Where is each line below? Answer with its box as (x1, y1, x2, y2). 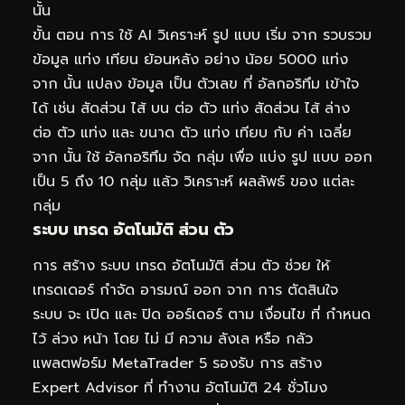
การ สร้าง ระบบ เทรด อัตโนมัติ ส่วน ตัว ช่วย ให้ (33, 254, 330, 277)
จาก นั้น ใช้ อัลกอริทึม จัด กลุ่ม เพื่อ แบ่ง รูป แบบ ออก (33, 146, 372, 169)
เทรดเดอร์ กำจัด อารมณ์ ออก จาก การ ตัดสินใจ (33, 278, 338, 301)
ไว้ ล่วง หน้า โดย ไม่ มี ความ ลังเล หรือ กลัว (33, 327, 313, 350)
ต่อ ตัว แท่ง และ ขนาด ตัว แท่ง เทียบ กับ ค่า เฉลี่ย (33, 122, 352, 145)
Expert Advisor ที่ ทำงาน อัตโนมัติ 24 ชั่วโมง (33, 376, 327, 399)
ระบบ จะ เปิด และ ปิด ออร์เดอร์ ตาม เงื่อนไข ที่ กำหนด (33, 303, 371, 325)
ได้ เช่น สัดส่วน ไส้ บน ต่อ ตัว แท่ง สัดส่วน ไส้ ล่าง (33, 98, 350, 120)
